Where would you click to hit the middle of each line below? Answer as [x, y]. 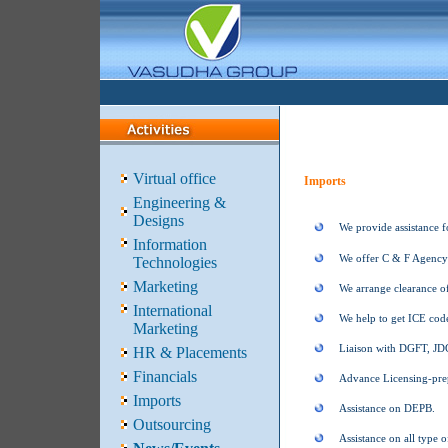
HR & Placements [190, 352]
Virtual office [174, 178]
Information [170, 244]
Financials [165, 376]
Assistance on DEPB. [387, 408]
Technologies [175, 262]
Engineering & [179, 202]
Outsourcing [172, 424]
